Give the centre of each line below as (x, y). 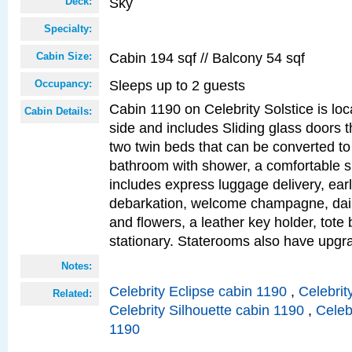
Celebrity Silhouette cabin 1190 (207, 310)
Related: (72, 293)
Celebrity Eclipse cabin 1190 (198, 291)
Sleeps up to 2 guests (177, 85)
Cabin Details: (58, 111)
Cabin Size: (64, 56)
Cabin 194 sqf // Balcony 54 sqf (207, 58)
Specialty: (68, 29)
